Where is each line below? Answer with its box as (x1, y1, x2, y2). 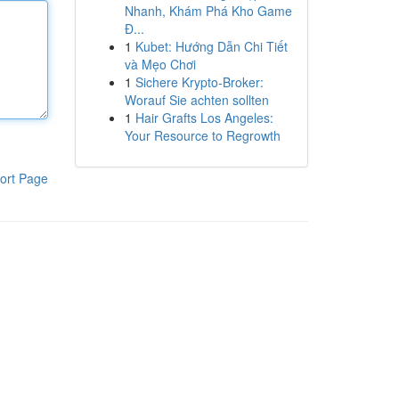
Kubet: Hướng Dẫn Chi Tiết (134, 37, 288, 55)
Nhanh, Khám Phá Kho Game (124, 2, 292, 20)
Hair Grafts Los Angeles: (134, 109, 273, 126)
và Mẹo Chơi (124, 55, 196, 73)
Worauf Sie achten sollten (124, 91, 269, 109)
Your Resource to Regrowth (124, 126, 281, 144)
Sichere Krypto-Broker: (134, 73, 264, 91)
